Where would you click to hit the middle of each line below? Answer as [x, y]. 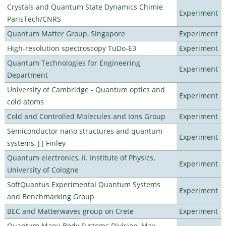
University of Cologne [43, 169]
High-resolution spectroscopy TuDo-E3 [71, 48]
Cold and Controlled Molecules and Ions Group [86, 116]
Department [27, 75]
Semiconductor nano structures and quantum [84, 131]
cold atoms [25, 101]
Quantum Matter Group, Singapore [66, 33]
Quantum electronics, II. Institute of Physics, [81, 157]
